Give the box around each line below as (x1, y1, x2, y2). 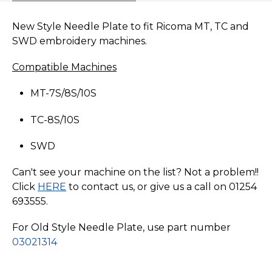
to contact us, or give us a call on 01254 (66, 180, 257, 192)
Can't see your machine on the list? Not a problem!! (12, 166, 259, 178)
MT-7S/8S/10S (30, 87, 97, 100)
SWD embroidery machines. (12, 35, 147, 47)
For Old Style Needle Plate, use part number (12, 222, 231, 234)
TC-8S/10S (30, 114, 80, 126)
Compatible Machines (12, 61, 117, 73)
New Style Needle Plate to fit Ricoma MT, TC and (12, 21, 249, 32)
